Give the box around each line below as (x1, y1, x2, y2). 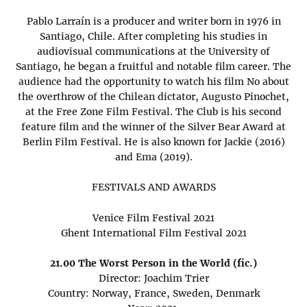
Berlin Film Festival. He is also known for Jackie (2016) (22, 135, 285, 148)
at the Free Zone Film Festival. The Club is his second (25, 105, 282, 118)
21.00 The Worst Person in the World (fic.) (50, 256, 257, 269)
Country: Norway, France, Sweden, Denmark (47, 286, 260, 299)
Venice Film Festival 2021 (93, 211, 214, 224)
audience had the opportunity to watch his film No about (18, 75, 289, 88)
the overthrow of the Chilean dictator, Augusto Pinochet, (18, 90, 289, 103)
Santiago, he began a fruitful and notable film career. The (16, 60, 291, 73)
